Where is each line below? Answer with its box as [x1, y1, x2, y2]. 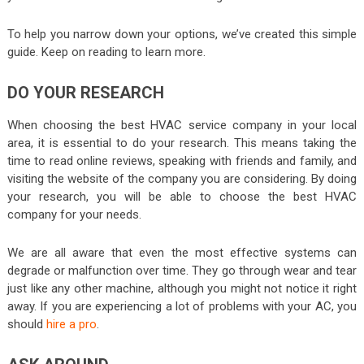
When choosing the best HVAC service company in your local [6, 117, 357, 132]
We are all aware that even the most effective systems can [6, 245, 357, 260]
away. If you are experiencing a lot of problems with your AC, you [6, 298, 357, 314]
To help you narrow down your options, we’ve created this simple [6, 26, 357, 41]
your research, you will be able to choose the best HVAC [6, 188, 357, 204]
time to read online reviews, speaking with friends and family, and [6, 153, 357, 168]
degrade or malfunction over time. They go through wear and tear [6, 262, 357, 278]
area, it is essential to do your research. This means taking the [6, 135, 357, 150]
